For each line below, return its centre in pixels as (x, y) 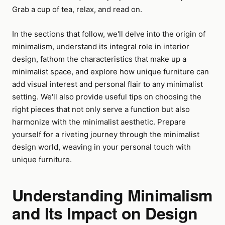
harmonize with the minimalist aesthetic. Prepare (99, 122)
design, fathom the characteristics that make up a (99, 59)
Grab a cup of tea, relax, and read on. (77, 9)
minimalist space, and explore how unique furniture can (110, 72)
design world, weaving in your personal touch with (101, 147)
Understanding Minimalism (112, 195)
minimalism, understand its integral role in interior (101, 46)
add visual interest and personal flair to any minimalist (107, 84)
